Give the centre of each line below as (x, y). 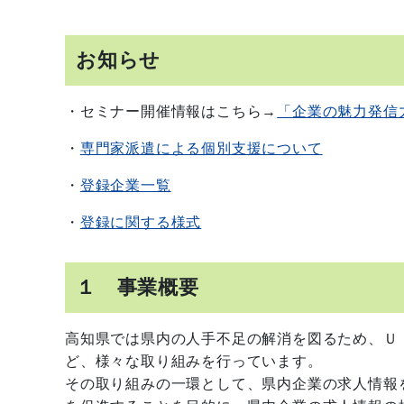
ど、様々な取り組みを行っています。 (194, 361)
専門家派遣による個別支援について (201, 148)
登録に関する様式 (141, 222)
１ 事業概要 (138, 287)
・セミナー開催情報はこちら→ (171, 111)
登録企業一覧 (125, 185)
